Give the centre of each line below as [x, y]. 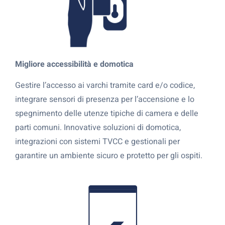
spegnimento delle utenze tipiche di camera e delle [107, 113]
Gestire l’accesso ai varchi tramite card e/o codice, [105, 85]
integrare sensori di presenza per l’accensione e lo [105, 99]
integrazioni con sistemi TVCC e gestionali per [97, 141]
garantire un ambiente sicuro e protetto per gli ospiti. [109, 155]
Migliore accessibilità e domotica [74, 64]
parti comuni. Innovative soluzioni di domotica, [98, 127]
